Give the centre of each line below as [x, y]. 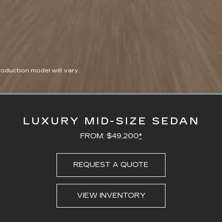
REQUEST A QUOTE [111, 165]
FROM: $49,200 [109, 136]
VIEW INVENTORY [111, 195]
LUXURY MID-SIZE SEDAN [111, 121]
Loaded [120, 95]
